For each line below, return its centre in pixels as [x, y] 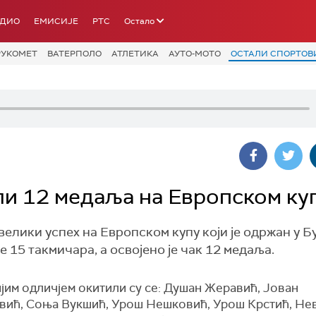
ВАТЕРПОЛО [74, 54]
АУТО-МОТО [195, 54]
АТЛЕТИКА [135, 54]
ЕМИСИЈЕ [56, 21]
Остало [139, 21]
